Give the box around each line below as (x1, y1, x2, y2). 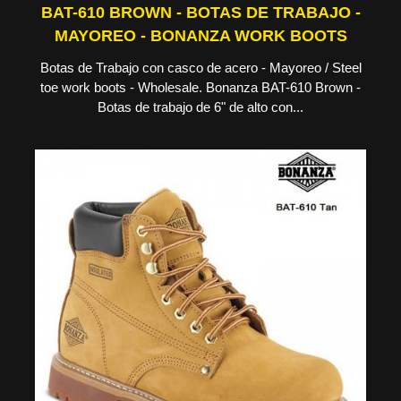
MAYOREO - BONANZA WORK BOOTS (54, 27, 347, 45)
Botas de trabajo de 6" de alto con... (98, 99, 303, 115)
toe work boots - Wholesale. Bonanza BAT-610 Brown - (40, 80, 361, 95)
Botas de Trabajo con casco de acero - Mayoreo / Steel (39, 60, 362, 75)
